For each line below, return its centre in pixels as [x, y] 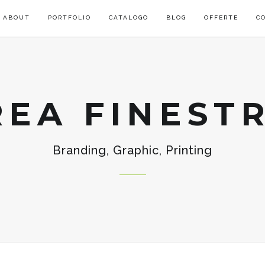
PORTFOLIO [70, 17]
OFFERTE [221, 17]
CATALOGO [129, 17]
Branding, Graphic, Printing [132, 150]
